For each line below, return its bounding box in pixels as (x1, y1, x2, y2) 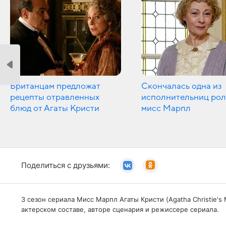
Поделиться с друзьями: (21, 160, 110, 170)
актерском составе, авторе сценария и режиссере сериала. (21, 205, 219, 213)
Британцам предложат (10, 81, 100, 91)
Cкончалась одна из (141, 81, 221, 91)
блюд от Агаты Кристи (10, 103, 99, 113)
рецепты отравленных (10, 92, 99, 102)
